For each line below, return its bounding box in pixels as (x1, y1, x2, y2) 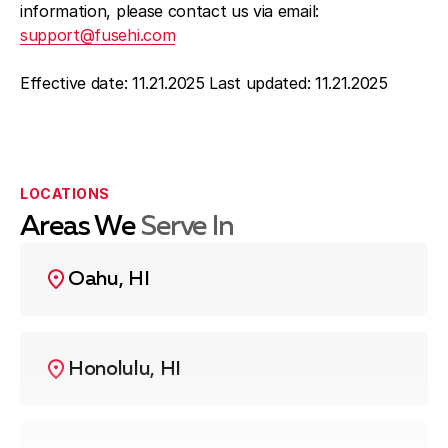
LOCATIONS (20, 185, 111, 202)
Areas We (20, 213, 141, 241)
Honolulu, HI (68, 359, 182, 379)
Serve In (140, 213, 234, 241)
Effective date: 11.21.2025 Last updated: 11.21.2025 (20, 73, 388, 93)
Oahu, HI (68, 269, 150, 289)
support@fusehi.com (20, 25, 176, 45)
